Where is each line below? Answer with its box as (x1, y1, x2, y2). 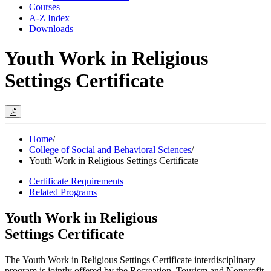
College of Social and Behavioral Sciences (29, 144, 191, 155)
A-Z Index (29, 13, 70, 23)
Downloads (29, 24, 73, 34)
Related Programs (29, 186, 97, 197)
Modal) (16, 133, 39, 143)
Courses (29, 2, 60, 12)
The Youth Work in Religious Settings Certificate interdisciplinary (5, 254, 255, 265)
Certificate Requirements (29, 175, 123, 186)
